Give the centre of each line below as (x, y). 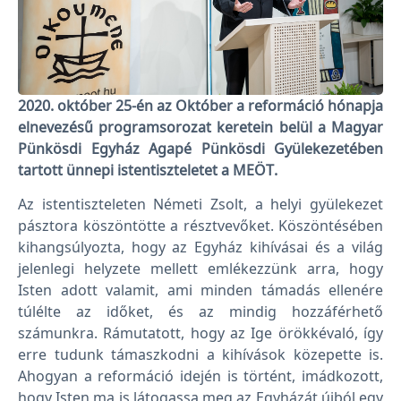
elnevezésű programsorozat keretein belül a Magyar (200, 128)
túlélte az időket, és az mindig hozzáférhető (200, 312)
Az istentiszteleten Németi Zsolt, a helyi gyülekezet (200, 205)
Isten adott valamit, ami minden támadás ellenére (200, 290)
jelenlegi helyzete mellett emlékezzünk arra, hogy (200, 269)
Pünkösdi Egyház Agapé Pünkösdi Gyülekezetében (200, 149)
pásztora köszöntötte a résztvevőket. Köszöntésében (200, 226)
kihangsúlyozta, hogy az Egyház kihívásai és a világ (200, 247)
